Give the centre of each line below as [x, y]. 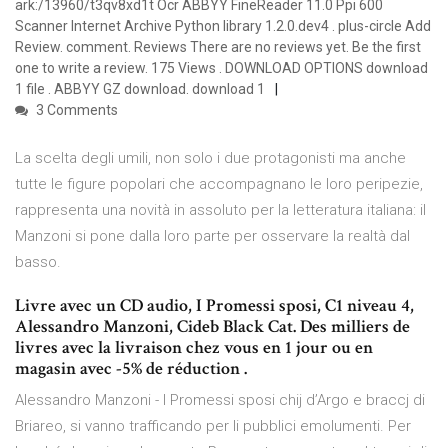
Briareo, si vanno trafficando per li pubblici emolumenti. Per [213, 426]
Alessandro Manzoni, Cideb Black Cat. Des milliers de [212, 327]
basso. [38, 262]
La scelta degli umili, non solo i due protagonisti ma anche [210, 158]
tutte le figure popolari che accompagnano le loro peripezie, [219, 184]
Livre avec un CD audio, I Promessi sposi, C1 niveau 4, [214, 306]
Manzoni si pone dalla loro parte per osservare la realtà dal [212, 236]
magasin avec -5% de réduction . [131, 369]
